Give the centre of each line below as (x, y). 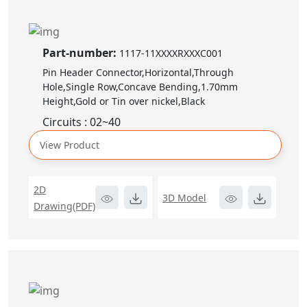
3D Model (184, 197)
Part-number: (81, 52)
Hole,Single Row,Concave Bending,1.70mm (140, 86)
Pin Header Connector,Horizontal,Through (138, 72)
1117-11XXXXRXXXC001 (171, 53)
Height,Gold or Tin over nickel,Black (124, 101)
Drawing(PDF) (64, 206)
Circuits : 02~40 (82, 122)
